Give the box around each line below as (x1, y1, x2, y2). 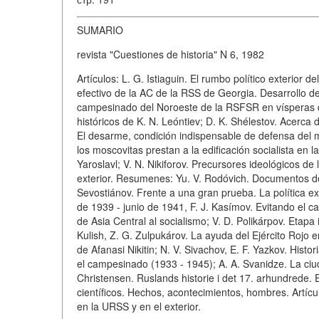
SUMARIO (77, 22, 123, 37)
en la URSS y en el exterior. (77, 298, 201, 313)
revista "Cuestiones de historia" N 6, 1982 (77, 46, 264, 61)
